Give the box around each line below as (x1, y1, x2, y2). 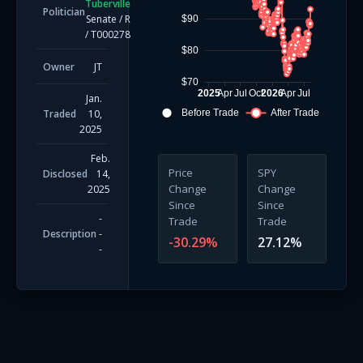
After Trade (270, 107, 319, 119)
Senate (86, 12, 117, 26)
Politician (43, 4, 85, 19)
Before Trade (181, 107, 239, 119)
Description (43, 227, 96, 241)
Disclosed (43, 167, 88, 181)
